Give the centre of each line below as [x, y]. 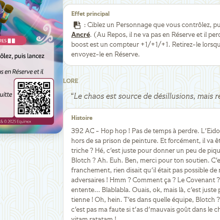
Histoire [82, 118]
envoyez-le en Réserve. [106, 55]
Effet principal [90, 14]
